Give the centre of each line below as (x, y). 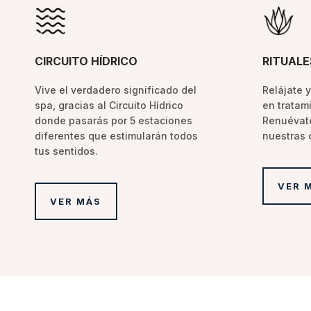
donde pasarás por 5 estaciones (114, 120)
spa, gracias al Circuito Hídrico (109, 105)
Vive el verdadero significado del (116, 90)
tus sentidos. (66, 151)
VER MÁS (76, 201)
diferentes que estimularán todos (116, 135)
